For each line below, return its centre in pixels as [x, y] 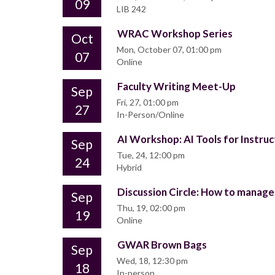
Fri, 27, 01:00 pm [148, 103]
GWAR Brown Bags [162, 245]
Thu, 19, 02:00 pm [151, 208]
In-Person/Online [150, 115]
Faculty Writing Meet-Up [176, 87]
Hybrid [129, 168]
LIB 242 [131, 9]
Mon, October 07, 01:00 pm [169, 50]
